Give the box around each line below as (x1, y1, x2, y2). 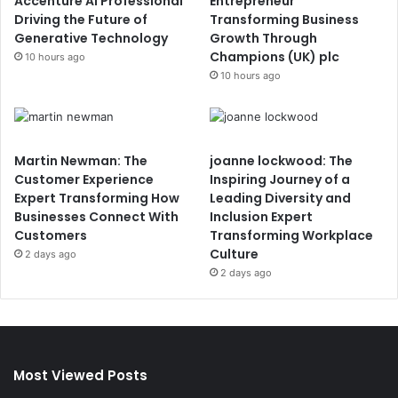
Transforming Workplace (210, 227, 374, 245)
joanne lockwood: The (210, 152, 354, 171)
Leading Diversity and (210, 189, 352, 208)
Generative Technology (14, 29, 168, 48)
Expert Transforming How (14, 189, 179, 208)
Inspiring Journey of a (210, 171, 351, 189)
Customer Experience (14, 171, 154, 189)
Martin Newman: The (14, 152, 147, 171)
